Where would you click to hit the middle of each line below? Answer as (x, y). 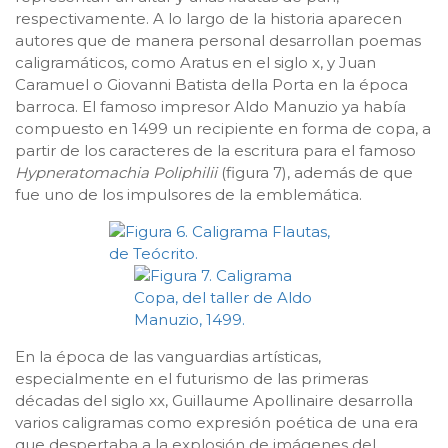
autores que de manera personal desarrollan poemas (218, 40)
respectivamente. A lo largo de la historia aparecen (208, 18)
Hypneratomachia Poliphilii (118, 172)
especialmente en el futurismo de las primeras (191, 378)
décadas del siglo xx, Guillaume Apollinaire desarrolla (214, 400)
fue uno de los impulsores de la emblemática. (188, 194)
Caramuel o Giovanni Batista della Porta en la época (211, 84)
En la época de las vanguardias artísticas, (168, 356)
